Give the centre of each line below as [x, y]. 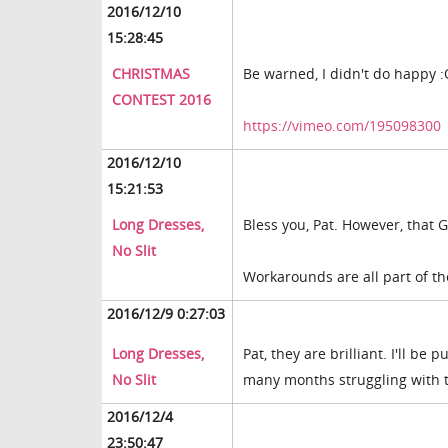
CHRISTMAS [151, 74]
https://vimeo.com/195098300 [342, 126]
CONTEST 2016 [161, 100]
